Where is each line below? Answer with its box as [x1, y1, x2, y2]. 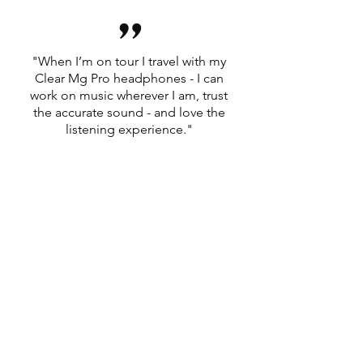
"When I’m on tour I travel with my [32, 53, 226, 69]
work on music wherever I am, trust [30, 88, 228, 103]
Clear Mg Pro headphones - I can [34, 70, 224, 86]
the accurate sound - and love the [32, 105, 225, 120]
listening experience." [65, 122, 193, 137]
